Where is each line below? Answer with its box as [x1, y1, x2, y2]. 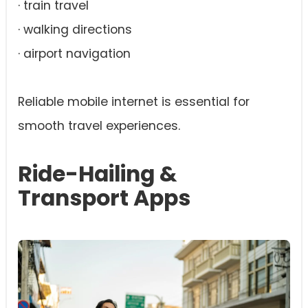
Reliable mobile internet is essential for [18, 93, 250, 110]
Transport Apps [18, 183, 190, 213]
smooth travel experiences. [18, 118, 180, 134]
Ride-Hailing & [18, 159, 177, 189]
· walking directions [18, 21, 132, 38]
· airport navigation [18, 45, 131, 62]
